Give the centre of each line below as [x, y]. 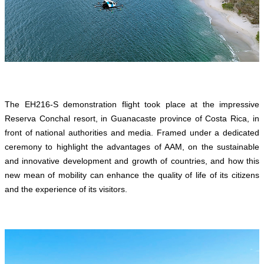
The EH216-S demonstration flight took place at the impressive [132, 104]
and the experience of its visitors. [66, 189]
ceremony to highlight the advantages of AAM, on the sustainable [132, 146]
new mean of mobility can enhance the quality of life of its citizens [132, 175]
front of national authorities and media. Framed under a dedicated [132, 132]
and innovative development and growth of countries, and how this [132, 161]
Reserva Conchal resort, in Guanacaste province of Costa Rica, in [132, 118]
